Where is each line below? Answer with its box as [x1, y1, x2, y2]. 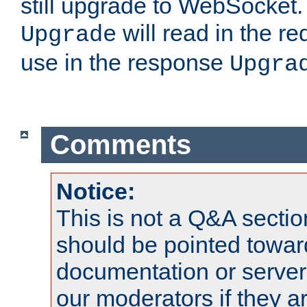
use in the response [21, 49, 230, 76]
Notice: [56, 177, 135, 204]
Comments [49, 130, 191, 160]
